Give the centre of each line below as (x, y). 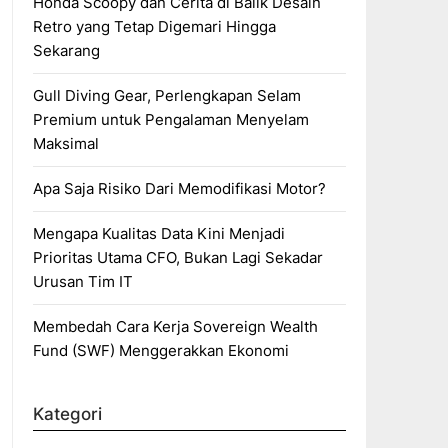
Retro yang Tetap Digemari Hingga (154, 26)
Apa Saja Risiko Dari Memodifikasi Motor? (181, 188)
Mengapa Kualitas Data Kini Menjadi (158, 233)
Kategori (67, 414)
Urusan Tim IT (82, 281)
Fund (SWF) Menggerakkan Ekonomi (160, 350)
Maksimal (65, 143)
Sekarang (66, 50)
